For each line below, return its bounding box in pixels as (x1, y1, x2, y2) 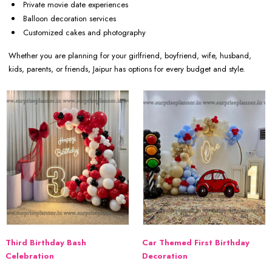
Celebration (5, 250, 54, 262)
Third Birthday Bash (5, 236, 86, 248)
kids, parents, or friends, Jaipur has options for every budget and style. (8, 63, 245, 75)
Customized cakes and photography (23, 27, 146, 39)
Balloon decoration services (23, 13, 116, 25)
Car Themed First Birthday (142, 236, 250, 248)
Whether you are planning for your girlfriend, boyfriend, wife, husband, (8, 50, 251, 62)
